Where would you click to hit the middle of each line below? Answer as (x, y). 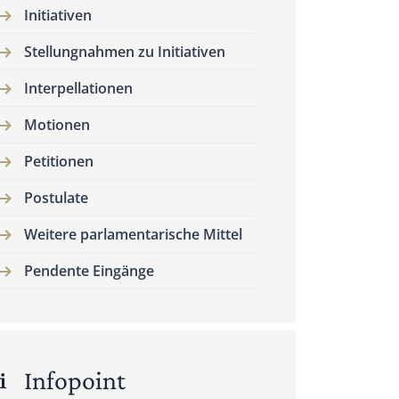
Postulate (56, 198)
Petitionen (59, 161)
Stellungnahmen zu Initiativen (125, 52)
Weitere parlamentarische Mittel (133, 234)
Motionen (57, 125)
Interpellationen (78, 88)
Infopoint (75, 380)
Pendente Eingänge (89, 271)
